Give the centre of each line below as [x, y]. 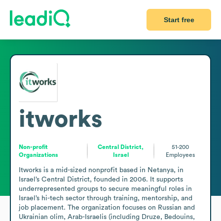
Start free [179, 20]
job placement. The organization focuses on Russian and [107, 207]
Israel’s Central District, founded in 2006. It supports [101, 179]
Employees [181, 155]
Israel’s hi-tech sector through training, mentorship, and [106, 198]
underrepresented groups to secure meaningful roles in [105, 189]
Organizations [38, 155]
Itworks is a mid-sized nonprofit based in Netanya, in [101, 170]
